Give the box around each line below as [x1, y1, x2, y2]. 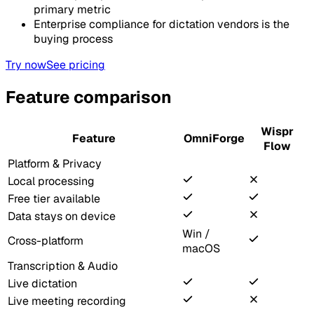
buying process [34, 31, 113, 46]
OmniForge [183, 130, 245, 146]
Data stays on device [8, 208, 116, 224]
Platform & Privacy [8, 156, 102, 171]
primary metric [34, 1, 111, 17]
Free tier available [8, 191, 100, 206]
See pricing [46, 57, 105, 72]
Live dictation [8, 275, 77, 291]
